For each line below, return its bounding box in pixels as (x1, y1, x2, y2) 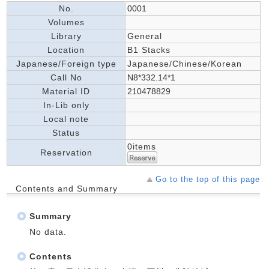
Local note (43, 113, 89, 124)
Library (50, 31, 82, 41)
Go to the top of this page (156, 174, 260, 184)
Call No (50, 72, 82, 82)
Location (47, 44, 85, 55)
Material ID (42, 86, 90, 96)
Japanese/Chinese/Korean (127, 58, 242, 68)
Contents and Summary (16, 183, 118, 193)
